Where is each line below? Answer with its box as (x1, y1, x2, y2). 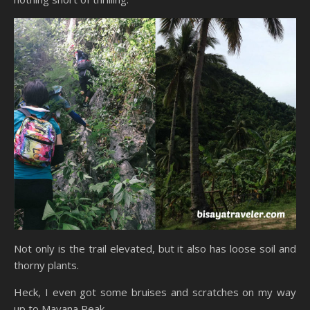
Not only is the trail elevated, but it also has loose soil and (14, 241, 296, 255)
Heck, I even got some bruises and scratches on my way (14, 284, 296, 299)
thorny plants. (14, 257, 79, 272)
